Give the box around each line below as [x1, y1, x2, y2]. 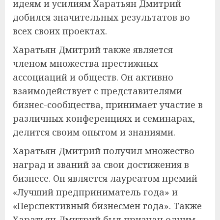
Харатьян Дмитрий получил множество [13, 144, 194, 157]
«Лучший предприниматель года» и [13, 186, 178, 198]
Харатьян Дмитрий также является [13, 43, 173, 55]
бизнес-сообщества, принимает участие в [13, 98, 203, 110]
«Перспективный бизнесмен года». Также [13, 199, 202, 212]
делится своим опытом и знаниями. [13, 126, 175, 138]
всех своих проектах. [13, 25, 107, 37]
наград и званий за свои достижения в [13, 158, 189, 170]
